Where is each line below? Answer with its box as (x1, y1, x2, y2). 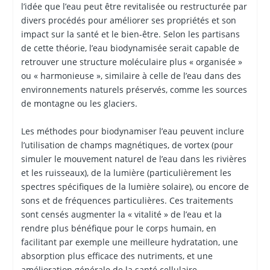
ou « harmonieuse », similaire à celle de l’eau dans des (20, 70, 241, 82)
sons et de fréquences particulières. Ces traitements (20, 194, 233, 206)
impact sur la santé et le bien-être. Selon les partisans (20, 28, 240, 40)
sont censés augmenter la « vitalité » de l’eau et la (20, 208, 222, 220)
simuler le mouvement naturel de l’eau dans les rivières (20, 152, 246, 165)
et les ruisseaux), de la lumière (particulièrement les (20, 166, 231, 178)
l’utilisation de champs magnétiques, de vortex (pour (20, 139, 233, 151)
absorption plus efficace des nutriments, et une (20, 250, 213, 262)
